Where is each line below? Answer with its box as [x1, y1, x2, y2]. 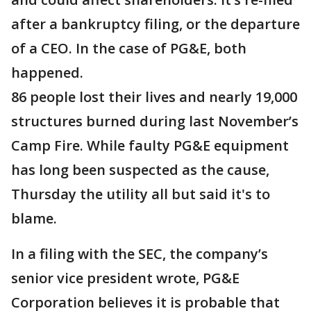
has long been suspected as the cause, [11, 160, 269, 179]
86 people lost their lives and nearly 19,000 [11, 87, 297, 106]
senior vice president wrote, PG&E [11, 269, 239, 287]
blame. [11, 209, 57, 228]
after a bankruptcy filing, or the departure [11, 15, 300, 33]
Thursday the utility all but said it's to [11, 185, 270, 203]
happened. [11, 63, 83, 82]
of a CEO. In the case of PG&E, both [11, 39, 246, 58]
